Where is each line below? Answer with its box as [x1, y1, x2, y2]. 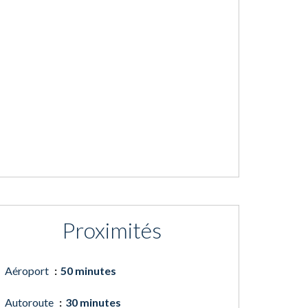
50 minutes [60, 264, 116, 277]
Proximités [61, 217, 162, 243]
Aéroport [5, 264, 51, 277]
